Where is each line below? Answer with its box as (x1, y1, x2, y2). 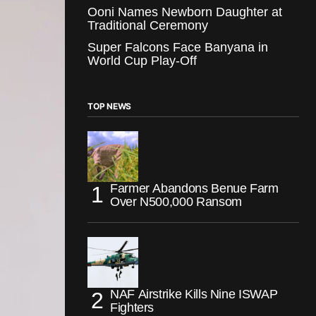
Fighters (110, 300, 154, 315)
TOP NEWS (87, 100, 132, 111)
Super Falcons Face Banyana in (87, 39, 268, 54)
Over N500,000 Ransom (110, 194, 242, 209)
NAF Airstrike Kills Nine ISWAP (110, 286, 278, 301)
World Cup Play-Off (87, 53, 197, 68)
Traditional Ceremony (87, 18, 208, 32)
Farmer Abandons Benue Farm (110, 181, 279, 195)
